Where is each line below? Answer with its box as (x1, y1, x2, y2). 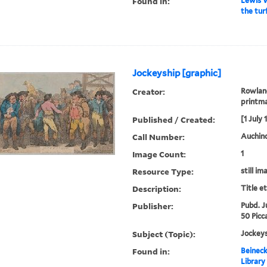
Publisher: (132, 200, 174, 212)
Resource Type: (132, 166, 194, 178)
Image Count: (132, 148, 187, 160)
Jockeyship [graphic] (132, 68, 222, 79)
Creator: (132, 86, 166, 98)
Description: (132, 183, 182, 195)
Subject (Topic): (132, 228, 196, 240)
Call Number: (132, 131, 185, 143)
